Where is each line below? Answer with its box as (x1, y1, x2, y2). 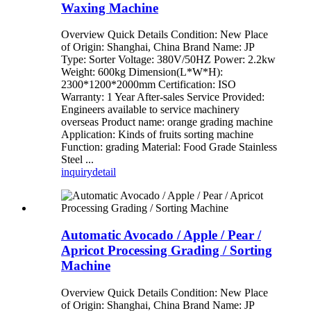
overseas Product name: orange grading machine (61, 116, 273, 128)
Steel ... (61, 153, 94, 166)
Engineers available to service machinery (61, 103, 239, 116)
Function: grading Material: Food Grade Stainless (61, 141, 277, 153)
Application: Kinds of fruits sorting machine (61, 128, 253, 141)
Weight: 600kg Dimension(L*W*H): (61, 66, 223, 78)
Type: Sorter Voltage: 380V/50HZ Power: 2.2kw (61, 53, 276, 66)
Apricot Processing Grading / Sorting (61, 243, 272, 258)
